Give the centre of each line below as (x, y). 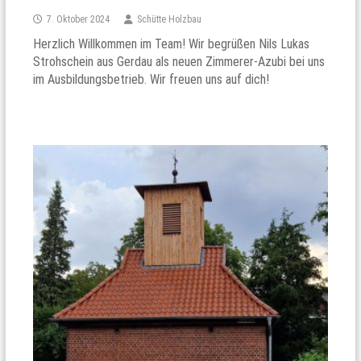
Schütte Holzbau (170, 20)
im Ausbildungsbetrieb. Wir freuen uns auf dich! (151, 80)
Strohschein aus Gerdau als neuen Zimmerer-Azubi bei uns (179, 62)
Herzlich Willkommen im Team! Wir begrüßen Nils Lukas (172, 44)
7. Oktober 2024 (79, 20)
